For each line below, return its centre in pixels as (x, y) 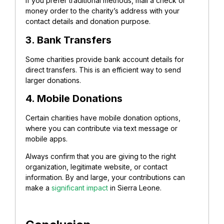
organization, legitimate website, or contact (96, 167)
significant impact (80, 188)
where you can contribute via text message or (101, 128)
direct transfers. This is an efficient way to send (103, 69)
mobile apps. (46, 139)
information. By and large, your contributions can (105, 177)
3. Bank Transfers (68, 40)
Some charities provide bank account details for (105, 59)
